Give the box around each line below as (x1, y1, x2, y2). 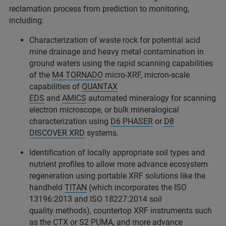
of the (29, 70, 52, 80)
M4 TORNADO (52, 70, 103, 80)
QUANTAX (82, 81, 118, 91)
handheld (29, 182, 65, 192)
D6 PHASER (110, 116, 153, 126)
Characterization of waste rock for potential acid (29, 35, 200, 45)
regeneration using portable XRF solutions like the (29, 171, 205, 181)
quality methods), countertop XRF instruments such (29, 205, 212, 215)
